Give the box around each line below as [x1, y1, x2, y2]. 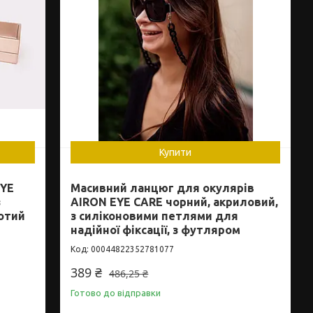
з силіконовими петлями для [71, 210, 239, 223]
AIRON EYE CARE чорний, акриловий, [71, 196, 279, 209]
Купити [159, 147, 192, 159]
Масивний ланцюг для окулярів [71, 182, 255, 195]
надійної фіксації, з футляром [71, 224, 241, 237]
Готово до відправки [71, 288, 161, 298]
